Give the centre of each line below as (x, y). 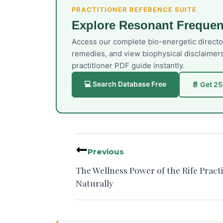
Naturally (95, 183)
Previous (106, 152)
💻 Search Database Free (125, 84)
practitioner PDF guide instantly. (128, 66)
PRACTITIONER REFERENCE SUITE (134, 10)
